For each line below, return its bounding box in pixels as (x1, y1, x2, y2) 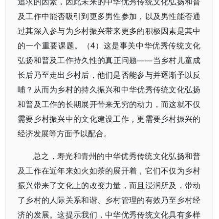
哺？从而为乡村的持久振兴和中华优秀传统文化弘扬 (18, 84, 201, 95)
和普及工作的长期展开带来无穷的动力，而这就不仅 (18, 99, 201, 109)
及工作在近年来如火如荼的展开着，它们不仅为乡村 (18, 165, 201, 176)
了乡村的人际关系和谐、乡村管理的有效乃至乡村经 (18, 195, 201, 205)
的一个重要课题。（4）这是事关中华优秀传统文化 (18, 40, 201, 51)
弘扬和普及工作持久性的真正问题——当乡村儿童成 (18, 55, 201, 66)
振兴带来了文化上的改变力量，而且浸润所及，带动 (18, 180, 201, 191)
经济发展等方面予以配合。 (18, 128, 111, 139)
